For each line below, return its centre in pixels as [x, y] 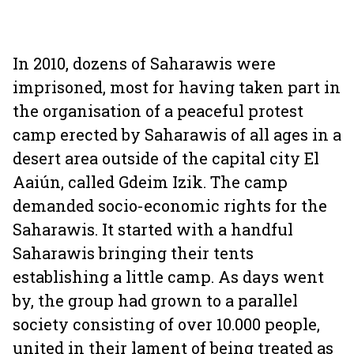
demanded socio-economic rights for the [170, 205]
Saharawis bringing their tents [133, 253]
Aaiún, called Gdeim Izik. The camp [150, 182]
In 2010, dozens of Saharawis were [144, 63]
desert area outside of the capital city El [166, 158]
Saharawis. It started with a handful [153, 229]
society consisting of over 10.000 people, [166, 324]
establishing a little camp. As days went [168, 277]
